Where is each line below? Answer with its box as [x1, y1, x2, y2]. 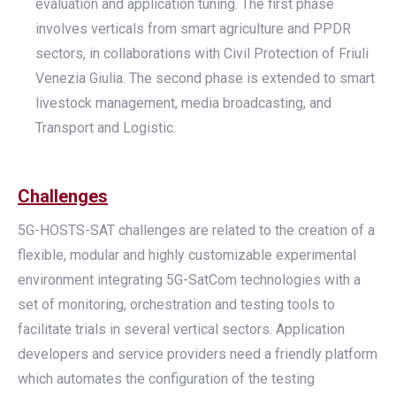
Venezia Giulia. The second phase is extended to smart [35, 70, 375, 87]
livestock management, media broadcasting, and [35, 95, 331, 111]
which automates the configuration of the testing [18, 370, 315, 387]
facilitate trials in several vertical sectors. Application [18, 321, 345, 338]
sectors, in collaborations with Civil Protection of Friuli [35, 45, 369, 62]
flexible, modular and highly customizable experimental [18, 247, 356, 263]
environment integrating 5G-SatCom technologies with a [18, 271, 361, 288]
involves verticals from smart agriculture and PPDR [35, 20, 351, 37]
